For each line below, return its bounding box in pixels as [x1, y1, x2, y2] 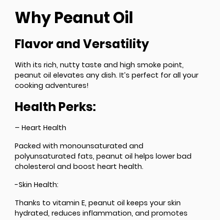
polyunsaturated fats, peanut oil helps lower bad [15, 151, 192, 162]
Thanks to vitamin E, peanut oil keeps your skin [15, 198, 181, 208]
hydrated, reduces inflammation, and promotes [15, 208, 188, 219]
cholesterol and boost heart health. [15, 162, 143, 172]
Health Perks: [15, 98, 96, 116]
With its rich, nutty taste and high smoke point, [15, 60, 184, 70]
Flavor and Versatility [15, 35, 149, 53]
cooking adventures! [15, 81, 89, 91]
